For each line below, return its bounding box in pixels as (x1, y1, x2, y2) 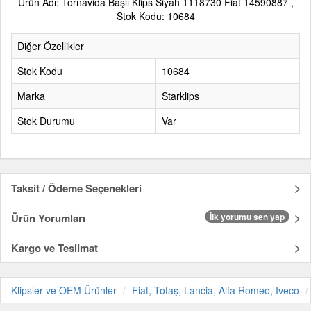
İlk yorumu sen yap (210, 210, 285, 224)
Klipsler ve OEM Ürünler (11, 283, 117, 298)
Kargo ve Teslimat (11, 240, 98, 256)
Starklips (162, 89, 199, 103)
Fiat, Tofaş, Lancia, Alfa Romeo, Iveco (132, 283, 299, 298)
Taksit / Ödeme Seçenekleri (11, 180, 142, 196)
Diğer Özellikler (17, 39, 84, 53)
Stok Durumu (17, 114, 75, 128)
